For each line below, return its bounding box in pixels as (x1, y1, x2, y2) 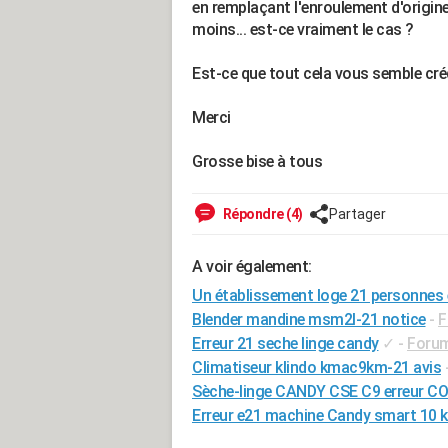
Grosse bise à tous (192, 152, 322, 171)
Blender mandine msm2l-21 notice (192, 310, 426, 329)
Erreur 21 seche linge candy (192, 334, 379, 353)
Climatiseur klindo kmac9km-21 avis (192, 358, 441, 377)
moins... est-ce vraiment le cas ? (192, 20, 414, 39)
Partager (328, 206, 386, 222)
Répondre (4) (220, 206, 303, 222)
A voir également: (192, 257, 312, 276)
